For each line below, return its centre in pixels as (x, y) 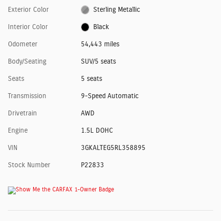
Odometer (23, 44)
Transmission (27, 96)
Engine (18, 130)
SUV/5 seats (98, 61)
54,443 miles (100, 44)
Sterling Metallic (117, 10)
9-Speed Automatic (110, 96)
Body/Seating (27, 61)
